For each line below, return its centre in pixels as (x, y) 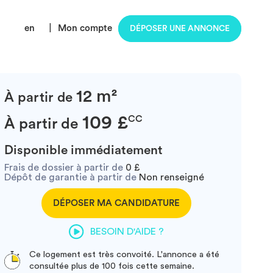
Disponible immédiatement (83, 151)
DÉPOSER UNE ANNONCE (180, 29)
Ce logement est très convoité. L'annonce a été (124, 254)
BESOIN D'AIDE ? (127, 232)
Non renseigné (170, 178)
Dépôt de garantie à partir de (70, 178)
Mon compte (85, 28)
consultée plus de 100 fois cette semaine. (112, 266)
